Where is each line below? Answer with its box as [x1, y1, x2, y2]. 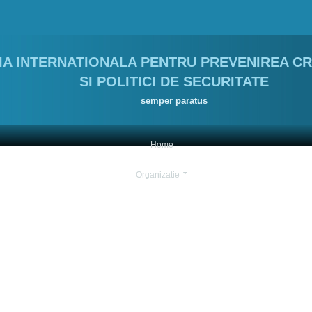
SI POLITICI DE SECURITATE [79, 74, 269, 89]
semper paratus [140, 95, 208, 106]
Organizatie [136, 170, 180, 180]
